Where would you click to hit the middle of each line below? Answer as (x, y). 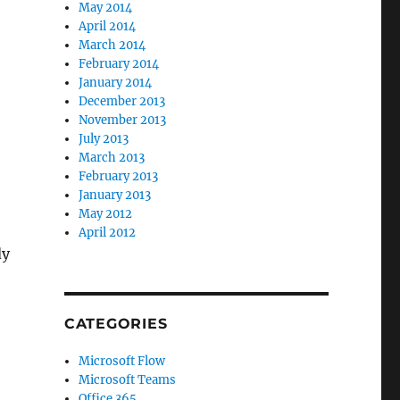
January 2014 (116, 83)
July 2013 (104, 139)
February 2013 (119, 176)
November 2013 (123, 120)
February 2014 (119, 64)
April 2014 (108, 26)
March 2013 (112, 158)
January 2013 (115, 195)
